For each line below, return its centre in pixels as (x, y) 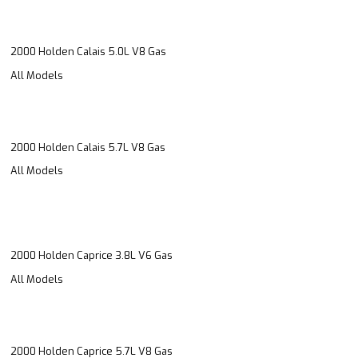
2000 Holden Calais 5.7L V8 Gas (88, 147)
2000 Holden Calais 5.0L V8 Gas (88, 52)
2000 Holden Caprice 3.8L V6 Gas (91, 256)
